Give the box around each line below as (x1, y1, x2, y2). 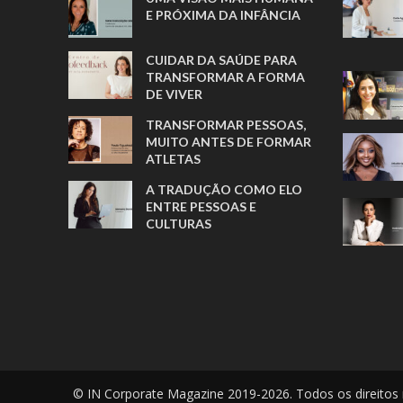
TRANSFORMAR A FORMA (146, 68, 306, 85)
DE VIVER (146, 85, 203, 102)
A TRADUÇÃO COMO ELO (146, 181, 303, 197)
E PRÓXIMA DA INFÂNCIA (146, 6, 304, 22)
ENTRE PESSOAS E (146, 198, 257, 214)
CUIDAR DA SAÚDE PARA (146, 51, 298, 67)
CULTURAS (146, 215, 212, 231)
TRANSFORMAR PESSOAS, (146, 116, 307, 132)
